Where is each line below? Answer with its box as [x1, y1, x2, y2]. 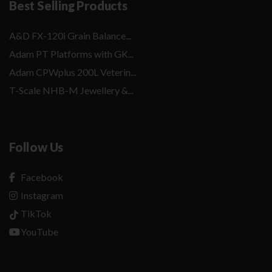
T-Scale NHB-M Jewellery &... [9, 84, 134, 96]
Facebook [19, 171, 63, 183]
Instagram [19, 189, 63, 201]
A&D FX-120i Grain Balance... [9, 29, 131, 41]
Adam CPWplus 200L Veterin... [9, 66, 136, 78]
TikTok [19, 207, 52, 219]
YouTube [19, 225, 58, 237]
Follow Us [9, 139, 64, 154]
